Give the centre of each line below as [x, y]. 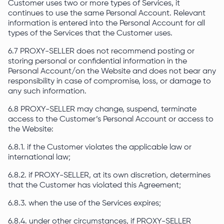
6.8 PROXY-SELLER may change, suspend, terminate [102, 109]
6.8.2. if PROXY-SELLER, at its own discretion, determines [109, 175]
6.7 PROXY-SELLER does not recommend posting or [101, 51]
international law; [40, 157]
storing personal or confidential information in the [97, 61]
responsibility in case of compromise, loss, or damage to [109, 81]
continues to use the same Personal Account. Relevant [107, 13]
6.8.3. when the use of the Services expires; [84, 203]
